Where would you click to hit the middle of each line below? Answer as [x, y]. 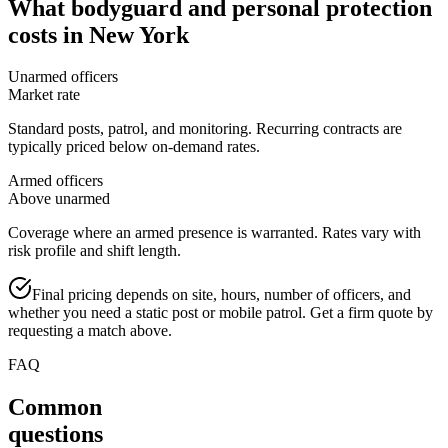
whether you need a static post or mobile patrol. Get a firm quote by [220, 313]
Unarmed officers [63, 77]
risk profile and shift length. [94, 251]
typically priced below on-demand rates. [134, 147]
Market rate [44, 95]
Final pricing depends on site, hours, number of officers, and [221, 295]
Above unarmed [59, 199]
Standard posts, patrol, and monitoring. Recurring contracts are [205, 129]
